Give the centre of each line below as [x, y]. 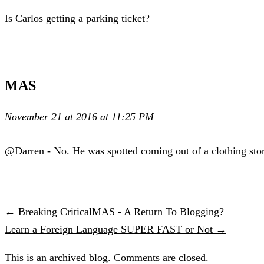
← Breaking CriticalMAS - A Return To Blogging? [114, 211]
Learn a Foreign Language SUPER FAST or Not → [115, 229]
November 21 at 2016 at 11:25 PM [79, 116]
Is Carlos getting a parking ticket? [77, 18]
